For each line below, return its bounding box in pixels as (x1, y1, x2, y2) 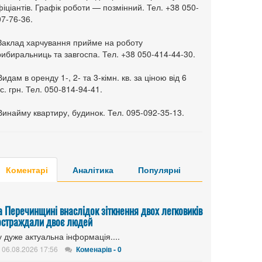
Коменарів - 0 (76, 244, 122, 254)
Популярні (138, 164, 181, 175)
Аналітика (73, 164, 113, 175)
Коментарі (6, 164, 48, 175)
